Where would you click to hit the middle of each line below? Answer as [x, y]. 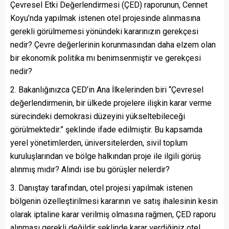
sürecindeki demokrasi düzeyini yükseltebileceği [98, 117]
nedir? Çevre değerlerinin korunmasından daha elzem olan [113, 45]
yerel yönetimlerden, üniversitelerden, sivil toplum [99, 143]
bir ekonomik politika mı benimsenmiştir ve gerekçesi [106, 58]
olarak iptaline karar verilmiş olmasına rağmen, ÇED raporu [113, 215]
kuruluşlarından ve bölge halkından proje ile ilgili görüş [106, 156]
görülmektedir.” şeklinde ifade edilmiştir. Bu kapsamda [106, 130]
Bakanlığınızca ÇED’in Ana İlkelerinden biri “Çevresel [111, 90]
